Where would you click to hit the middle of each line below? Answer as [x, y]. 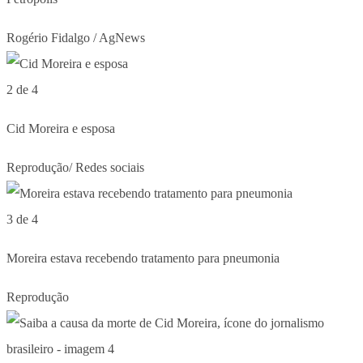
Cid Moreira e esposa [61, 128]
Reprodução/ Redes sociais [75, 167]
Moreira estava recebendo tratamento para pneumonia [143, 258]
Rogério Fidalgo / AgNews [76, 37]
